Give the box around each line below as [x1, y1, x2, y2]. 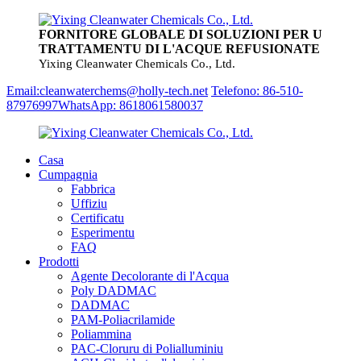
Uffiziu [71, 197, 107, 210]
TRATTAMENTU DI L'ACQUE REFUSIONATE [39, 42, 320, 56]
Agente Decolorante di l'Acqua [71, 269, 229, 283]
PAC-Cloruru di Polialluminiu [71, 342, 223, 355]
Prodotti [39, 255, 79, 268]
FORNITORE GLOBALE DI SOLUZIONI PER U [39, 27, 322, 41]
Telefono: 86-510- [211, 84, 303, 98]
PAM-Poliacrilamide [71, 313, 175, 326]
